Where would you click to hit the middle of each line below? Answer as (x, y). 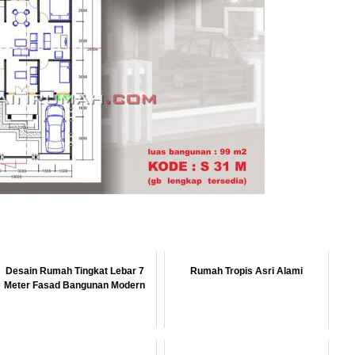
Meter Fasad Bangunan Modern (75, 285)
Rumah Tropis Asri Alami (247, 271)
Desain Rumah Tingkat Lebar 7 (74, 271)
